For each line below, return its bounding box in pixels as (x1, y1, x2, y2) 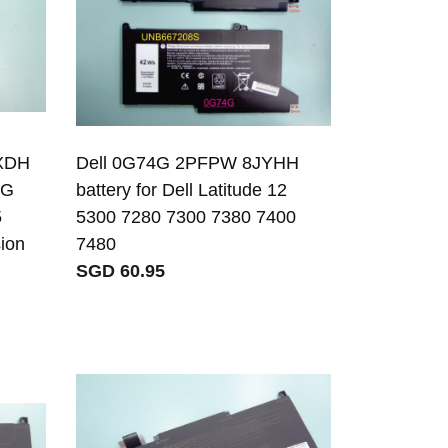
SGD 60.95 (76, 261, 166, 282)
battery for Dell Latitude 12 (76, 180, 288, 201)
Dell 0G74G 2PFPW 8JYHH (76, 153, 300, 174)
